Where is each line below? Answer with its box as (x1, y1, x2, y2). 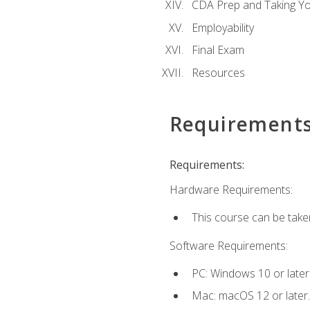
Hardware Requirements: (169, 181, 293, 197)
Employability (191, 19, 254, 35)
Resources (191, 64, 245, 80)
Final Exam (191, 42, 244, 58)
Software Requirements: (169, 237, 288, 253)
